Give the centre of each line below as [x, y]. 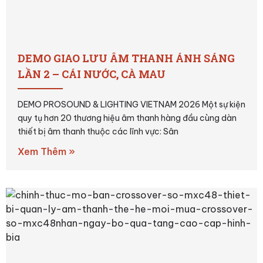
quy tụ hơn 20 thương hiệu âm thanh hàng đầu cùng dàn [127, 118]
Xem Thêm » [46, 151]
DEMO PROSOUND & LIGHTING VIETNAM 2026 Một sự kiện [131, 104]
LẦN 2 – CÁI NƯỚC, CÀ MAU [92, 74]
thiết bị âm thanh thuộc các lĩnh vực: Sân [98, 131]
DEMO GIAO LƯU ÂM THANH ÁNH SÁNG [126, 58]
